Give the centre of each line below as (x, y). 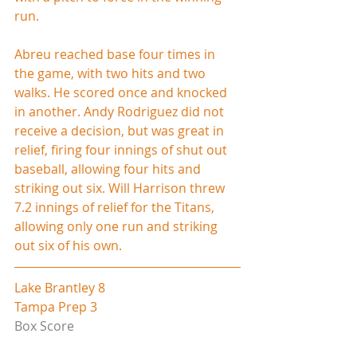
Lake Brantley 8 (60, 287)
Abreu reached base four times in (116, 54)
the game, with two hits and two (112, 73)
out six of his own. (68, 245)
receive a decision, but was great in (121, 130)
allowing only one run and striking (118, 226)
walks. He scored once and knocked (122, 92)
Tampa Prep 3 (56, 306)
